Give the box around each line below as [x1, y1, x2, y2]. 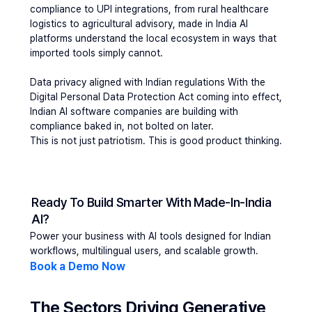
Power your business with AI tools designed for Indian [30, 231, 271, 242]
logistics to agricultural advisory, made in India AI [30, 18, 248, 29]
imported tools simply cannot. [30, 47, 163, 58]
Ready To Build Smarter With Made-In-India [31, 195, 272, 210]
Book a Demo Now [30, 260, 125, 273]
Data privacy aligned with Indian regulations [30, 77, 228, 88]
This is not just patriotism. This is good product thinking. [30, 135, 282, 146]
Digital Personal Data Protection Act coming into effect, [30, 91, 282, 102]
